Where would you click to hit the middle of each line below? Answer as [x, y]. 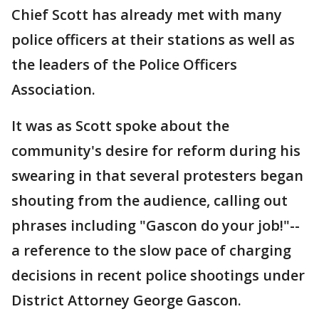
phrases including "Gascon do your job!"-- [156, 225]
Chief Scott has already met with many [147, 15]
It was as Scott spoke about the [120, 126]
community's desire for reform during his [156, 151]
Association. [53, 89]
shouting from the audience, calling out [150, 200]
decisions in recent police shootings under [158, 275]
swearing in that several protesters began [157, 176]
